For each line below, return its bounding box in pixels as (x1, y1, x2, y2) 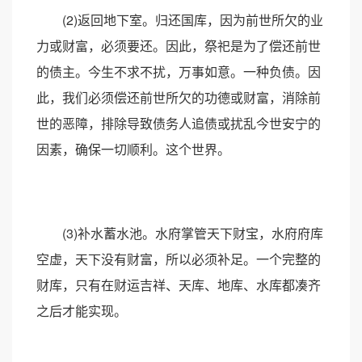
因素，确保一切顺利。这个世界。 (36, 140, 230, 158)
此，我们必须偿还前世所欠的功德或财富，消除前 (36, 88, 321, 107)
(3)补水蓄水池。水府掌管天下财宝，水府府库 (36, 224, 323, 242)
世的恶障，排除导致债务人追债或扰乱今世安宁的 (36, 114, 321, 133)
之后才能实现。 (36, 301, 127, 320)
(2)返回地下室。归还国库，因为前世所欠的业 (36, 11, 323, 29)
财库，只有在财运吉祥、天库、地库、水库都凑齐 (36, 276, 321, 294)
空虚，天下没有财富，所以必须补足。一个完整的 (36, 250, 321, 268)
